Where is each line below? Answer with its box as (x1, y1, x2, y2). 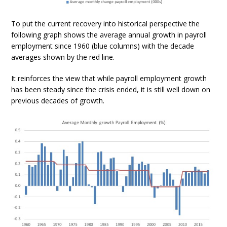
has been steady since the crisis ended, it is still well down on (11, 85, 211, 95)
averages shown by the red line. (11, 52, 115, 62)
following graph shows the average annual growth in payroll (11, 30, 207, 40)
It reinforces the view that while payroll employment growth (11, 73, 207, 84)
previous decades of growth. (11, 96, 105, 106)
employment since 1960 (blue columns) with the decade (11, 41, 195, 51)
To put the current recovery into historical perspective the (11, 19, 200, 29)
